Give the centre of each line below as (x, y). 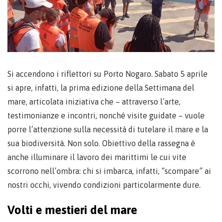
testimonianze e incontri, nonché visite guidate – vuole (106, 115)
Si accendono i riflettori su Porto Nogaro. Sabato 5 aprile (108, 74)
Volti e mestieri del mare (72, 210)
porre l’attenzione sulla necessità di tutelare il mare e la (108, 129)
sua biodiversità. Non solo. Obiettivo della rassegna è (101, 143)
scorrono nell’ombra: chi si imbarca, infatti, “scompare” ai (109, 171)
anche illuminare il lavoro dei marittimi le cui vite (97, 157)
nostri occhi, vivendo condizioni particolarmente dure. (104, 185)
